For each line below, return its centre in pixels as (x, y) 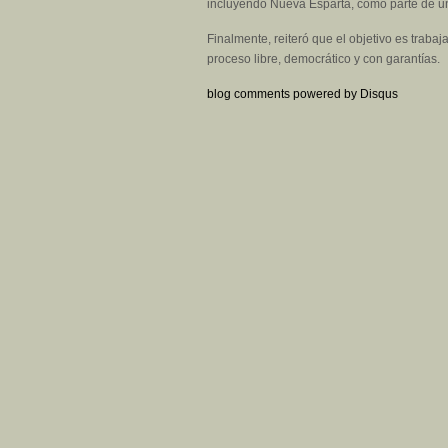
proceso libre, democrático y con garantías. (323, 59)
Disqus (379, 94)
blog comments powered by (283, 94)
